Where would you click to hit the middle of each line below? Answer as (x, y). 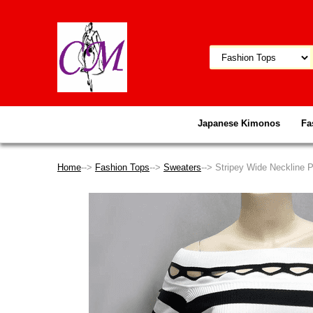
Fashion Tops (122, 167)
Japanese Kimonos (239, 123)
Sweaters (182, 167)
